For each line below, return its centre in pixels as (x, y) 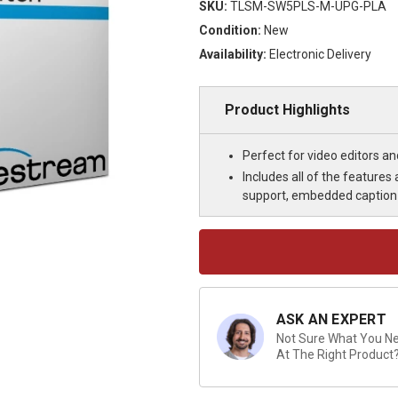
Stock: (215, 254)
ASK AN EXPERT (331, 320)
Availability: (232, 54)
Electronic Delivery (320, 54)
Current (217, 237)
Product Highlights (287, 109)
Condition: (230, 30)
